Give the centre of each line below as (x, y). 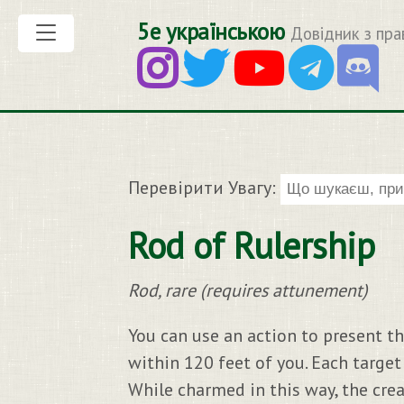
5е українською (211, 32)
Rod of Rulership (251, 245)
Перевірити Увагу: (204, 188)
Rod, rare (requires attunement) (248, 290)
